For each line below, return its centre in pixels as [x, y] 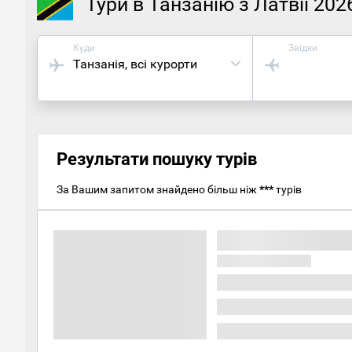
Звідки [303, 48]
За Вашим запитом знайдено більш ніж [158, 189]
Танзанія [99, 64]
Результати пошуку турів [157, 159]
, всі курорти [161, 64]
